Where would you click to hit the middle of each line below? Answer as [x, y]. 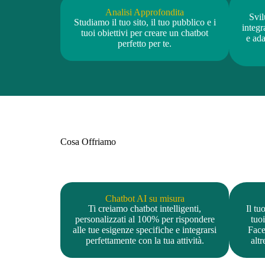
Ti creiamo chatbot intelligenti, [145, 208]
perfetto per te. [145, 43]
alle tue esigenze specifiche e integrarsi [145, 230]
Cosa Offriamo [88, 141]
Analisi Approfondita [145, 12]
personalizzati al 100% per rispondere [145, 219]
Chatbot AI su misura [145, 198]
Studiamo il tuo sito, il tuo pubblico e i [145, 22]
